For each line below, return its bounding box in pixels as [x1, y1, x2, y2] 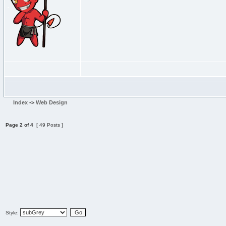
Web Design [36, 99, 68, 105]
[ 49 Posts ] [33, 122, 63, 128]
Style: [6, 210, 20, 215]
